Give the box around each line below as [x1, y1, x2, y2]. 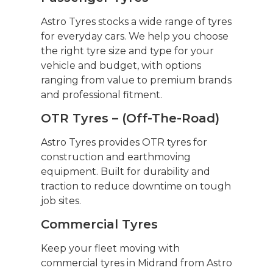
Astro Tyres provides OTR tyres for [40, 136, 207, 149]
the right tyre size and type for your [40, 44, 214, 57]
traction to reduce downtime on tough [40, 180, 231, 193]
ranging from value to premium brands [40, 74, 232, 86]
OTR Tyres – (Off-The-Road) [40, 111, 219, 126]
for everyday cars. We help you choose [40, 30, 229, 42]
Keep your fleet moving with [40, 243, 180, 255]
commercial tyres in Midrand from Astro [40, 257, 232, 269]
